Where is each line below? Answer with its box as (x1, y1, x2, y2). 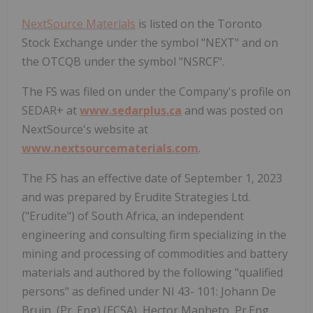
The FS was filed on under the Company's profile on (22, 84, 291, 100)
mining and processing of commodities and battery (22, 246, 288, 262)
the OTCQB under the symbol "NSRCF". (22, 54, 224, 70)
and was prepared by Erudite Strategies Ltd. (22, 189, 250, 205)
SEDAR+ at (22, 103, 80, 119)
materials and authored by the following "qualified (22, 265, 283, 281)
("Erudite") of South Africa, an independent (22, 208, 244, 224)
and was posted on (182, 103, 283, 119)
